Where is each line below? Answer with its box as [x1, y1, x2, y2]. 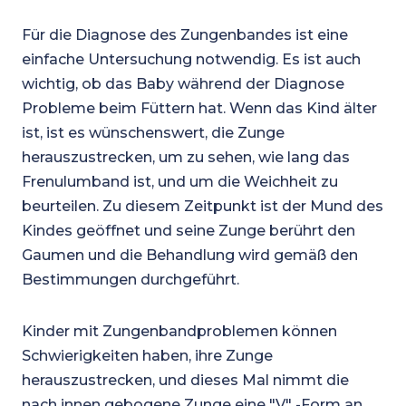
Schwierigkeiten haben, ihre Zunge [21, 347, 273, 364]
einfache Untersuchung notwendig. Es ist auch [21, 51, 361, 68]
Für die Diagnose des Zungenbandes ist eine [21, 26, 348, 43]
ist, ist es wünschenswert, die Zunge [21, 124, 285, 141]
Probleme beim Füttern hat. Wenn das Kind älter [21, 100, 377, 117]
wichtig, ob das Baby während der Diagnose [21, 75, 344, 92]
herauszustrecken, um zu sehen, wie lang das [21, 149, 350, 166]
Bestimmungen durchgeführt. [21, 271, 239, 288]
